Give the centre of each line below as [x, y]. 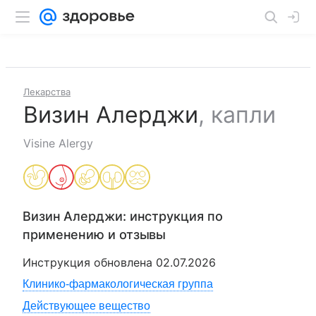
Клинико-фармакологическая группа [118, 284]
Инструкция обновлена [89, 262]
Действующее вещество [86, 306]
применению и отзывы [95, 235]
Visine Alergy [58, 143]
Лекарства [47, 92]
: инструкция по [172, 216]
